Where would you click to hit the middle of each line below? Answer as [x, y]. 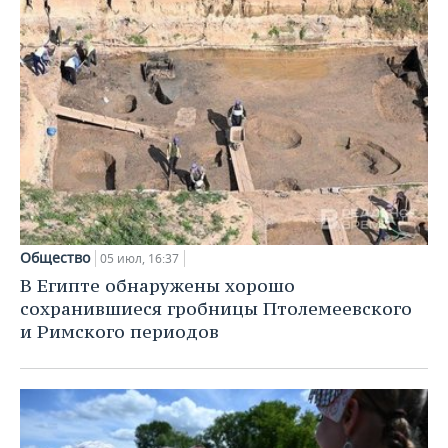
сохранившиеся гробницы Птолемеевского [216, 309]
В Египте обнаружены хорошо [157, 286]
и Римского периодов [119, 332]
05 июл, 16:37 [139, 259]
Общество [55, 258]
